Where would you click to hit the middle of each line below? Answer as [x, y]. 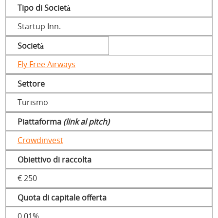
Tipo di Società [44, 8]
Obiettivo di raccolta [54, 160]
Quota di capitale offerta [62, 198]
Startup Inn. [39, 27]
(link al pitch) [86, 122]
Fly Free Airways [46, 64]
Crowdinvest [40, 140]
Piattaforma [40, 122]
